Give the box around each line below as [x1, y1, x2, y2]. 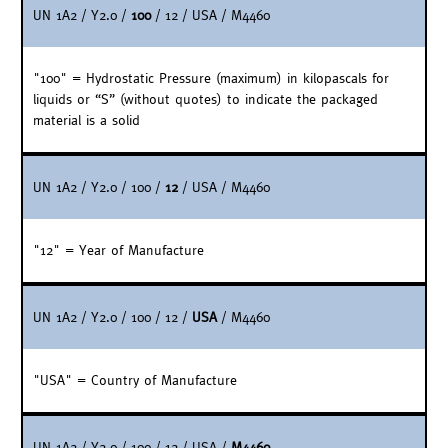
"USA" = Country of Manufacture [33, 371, 237, 388]
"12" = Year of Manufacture [33, 241, 204, 258]
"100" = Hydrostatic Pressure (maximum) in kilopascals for [33, 69, 389, 86]
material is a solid [33, 111, 140, 128]
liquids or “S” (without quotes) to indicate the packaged [33, 90, 378, 107]
